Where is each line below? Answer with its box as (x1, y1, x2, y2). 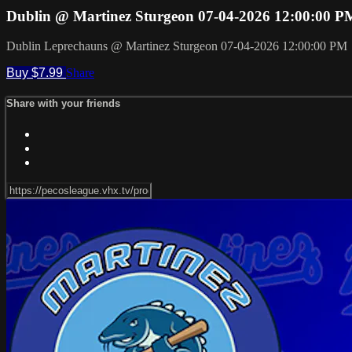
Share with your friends (6, 97, 120, 110)
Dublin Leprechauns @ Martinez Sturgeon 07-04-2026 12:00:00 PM (6, 39, 347, 53)
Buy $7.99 (6, 66, 66, 80)
